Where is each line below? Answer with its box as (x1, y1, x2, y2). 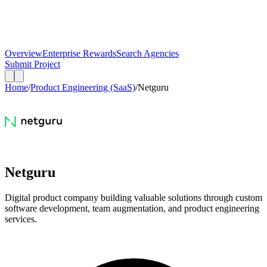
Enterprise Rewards (42, 48, 116, 58)
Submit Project (5, 59, 60, 69)
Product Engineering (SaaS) (30, 82, 135, 92)
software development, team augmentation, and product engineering (5, 203, 259, 213)
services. (5, 213, 37, 224)
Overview (5, 48, 42, 58)
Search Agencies (116, 48, 179, 58)
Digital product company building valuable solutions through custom (5, 192, 262, 203)
